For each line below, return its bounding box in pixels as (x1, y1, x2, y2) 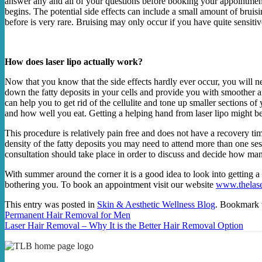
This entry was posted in (5, 199, 97, 209)
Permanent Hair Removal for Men (5, 210, 130, 220)
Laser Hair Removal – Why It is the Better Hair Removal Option (5, 220, 243, 230)
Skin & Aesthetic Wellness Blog (97, 199, 215, 209)
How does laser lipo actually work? (5, 57, 143, 67)
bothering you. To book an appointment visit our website (5, 180, 216, 189)
